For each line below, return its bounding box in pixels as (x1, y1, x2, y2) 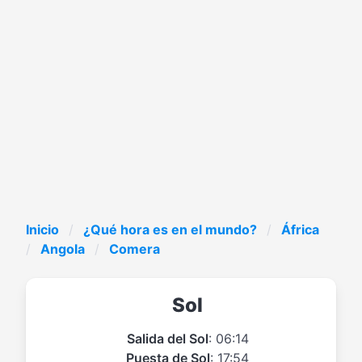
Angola (40, 241, 85, 257)
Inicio (26, 221, 59, 238)
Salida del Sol (126, 330, 208, 347)
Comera (109, 241, 160, 257)
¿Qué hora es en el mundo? (83, 221, 257, 238)
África (281, 221, 319, 238)
